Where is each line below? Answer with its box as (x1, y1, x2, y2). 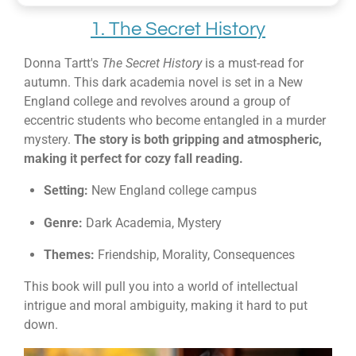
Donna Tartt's (24, 55, 102, 71)
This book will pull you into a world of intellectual (24, 279, 298, 295)
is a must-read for (202, 55, 304, 71)
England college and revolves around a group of (24, 93, 291, 109)
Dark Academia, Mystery (82, 215, 222, 230)
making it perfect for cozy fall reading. (24, 150, 243, 166)
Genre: (43, 215, 83, 230)
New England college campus (87, 183, 257, 199)
